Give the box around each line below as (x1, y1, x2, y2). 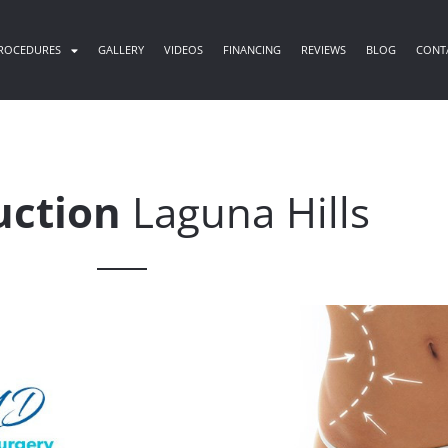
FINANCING (223, 42, 282, 57)
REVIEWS (301, 42, 347, 57)
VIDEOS (164, 42, 204, 57)
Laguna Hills (120, 183, 370, 240)
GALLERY (98, 42, 145, 57)
